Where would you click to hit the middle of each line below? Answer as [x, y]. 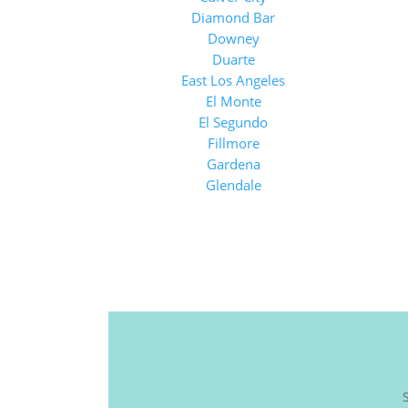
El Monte [233, 101]
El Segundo [234, 122]
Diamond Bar [234, 17]
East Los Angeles [234, 80]
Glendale [233, 185]
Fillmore [233, 143]
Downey [233, 38]
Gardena [233, 164]
